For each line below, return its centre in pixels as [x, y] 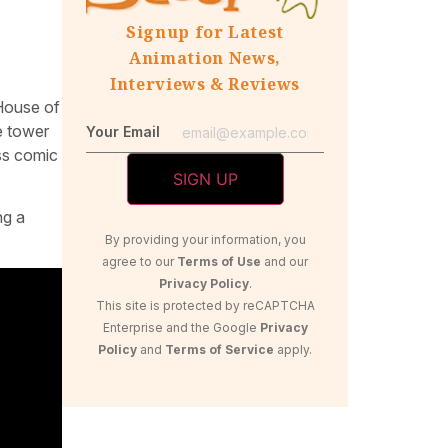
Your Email [123, 132]
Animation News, [205, 58]
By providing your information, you [205, 239]
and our [284, 261]
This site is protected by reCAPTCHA [205, 305]
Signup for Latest [205, 32]
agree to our [139, 261]
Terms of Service [219, 349]
